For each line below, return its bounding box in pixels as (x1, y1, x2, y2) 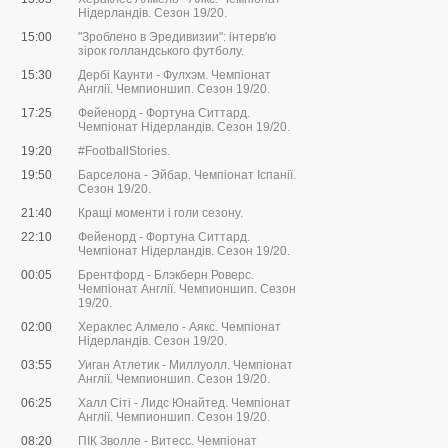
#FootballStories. (78, 144, 170, 159)
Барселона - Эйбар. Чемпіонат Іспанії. (78, 168, 296, 183)
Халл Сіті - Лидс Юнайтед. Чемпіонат (78, 396, 291, 411)
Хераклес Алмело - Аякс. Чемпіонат (78, 320, 281, 335)
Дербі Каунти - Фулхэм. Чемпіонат (78, 68, 271, 83)
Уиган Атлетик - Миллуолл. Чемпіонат (78, 358, 293, 373)
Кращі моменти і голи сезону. (78, 206, 243, 221)
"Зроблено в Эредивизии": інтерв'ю (78, 30, 276, 45)
